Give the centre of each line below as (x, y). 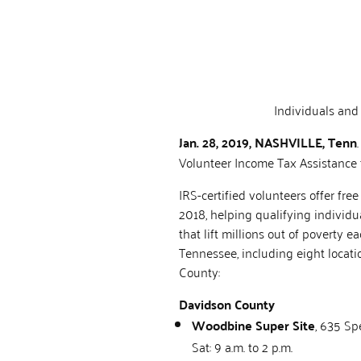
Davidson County (227, 304)
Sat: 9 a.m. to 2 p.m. (242, 346)
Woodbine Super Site (253, 325)
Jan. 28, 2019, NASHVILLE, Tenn (268, 142)
